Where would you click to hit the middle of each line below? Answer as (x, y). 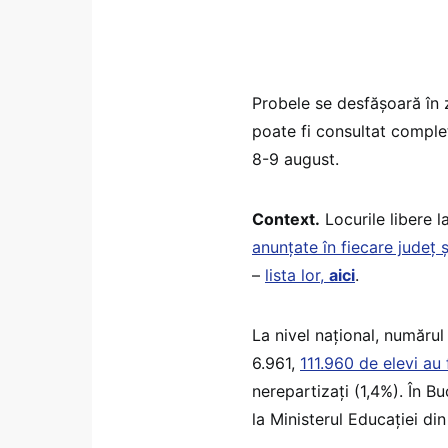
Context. (286, 218)
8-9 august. (295, 158)
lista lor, (297, 274)
